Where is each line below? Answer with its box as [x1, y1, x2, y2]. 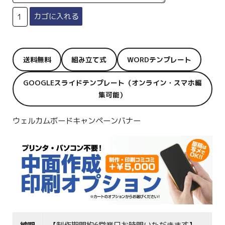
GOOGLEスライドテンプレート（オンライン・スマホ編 [23, 77, 202, 87]
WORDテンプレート [127, 54, 192, 64]
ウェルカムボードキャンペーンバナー [13, 116, 141, 127]
